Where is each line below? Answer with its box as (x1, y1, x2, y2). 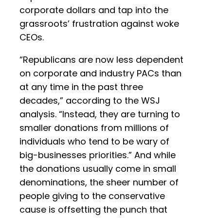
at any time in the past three (19, 81, 143, 93)
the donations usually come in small (19, 163, 176, 175)
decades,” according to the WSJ (19, 94, 160, 107)
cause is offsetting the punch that (19, 203, 167, 216)
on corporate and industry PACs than (19, 67, 182, 80)
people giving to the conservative (19, 190, 165, 202)
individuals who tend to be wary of (19, 135, 169, 148)
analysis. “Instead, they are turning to (19, 108, 180, 121)
